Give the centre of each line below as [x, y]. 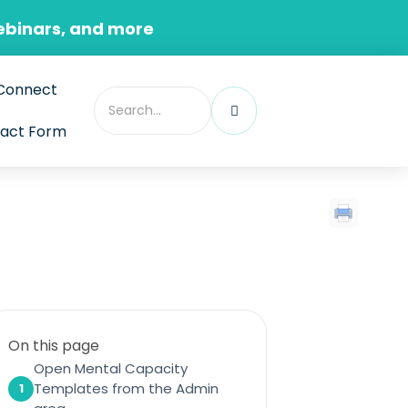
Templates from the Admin [127, 388]
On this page [54, 345]
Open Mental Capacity [111, 368]
